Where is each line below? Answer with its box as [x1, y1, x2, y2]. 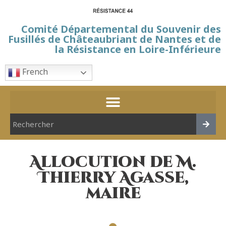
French [20, 66, 48, 78]
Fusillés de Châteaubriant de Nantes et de [8, 32, 221, 46]
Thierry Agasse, [37, 167, 189, 189]
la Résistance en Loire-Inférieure [55, 42, 221, 56]
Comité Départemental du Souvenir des [21, 22, 221, 36]
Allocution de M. [30, 152, 196, 173]
